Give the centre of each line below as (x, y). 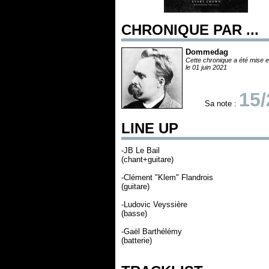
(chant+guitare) (147, 159)
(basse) (134, 213)
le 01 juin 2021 (206, 67)
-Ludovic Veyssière (154, 204)
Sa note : (222, 104)
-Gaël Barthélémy (152, 231)
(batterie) (137, 240)
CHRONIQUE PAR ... (190, 30)
